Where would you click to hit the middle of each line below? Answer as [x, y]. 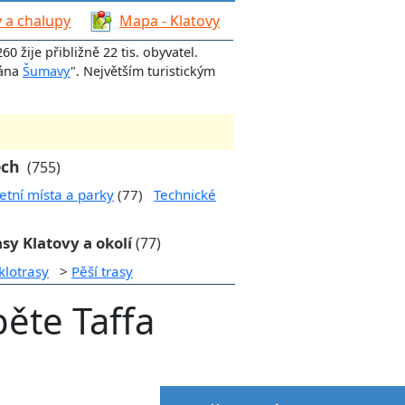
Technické [185, 194]
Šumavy [47, 71]
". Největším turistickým [143, 71]
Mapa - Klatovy [170, 20]
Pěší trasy [102, 271]
